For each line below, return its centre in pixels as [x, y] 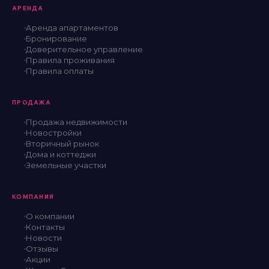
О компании [50, 216]
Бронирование [56, 38]
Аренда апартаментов [72, 28]
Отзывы [42, 249]
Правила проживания [70, 60]
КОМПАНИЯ [33, 197]
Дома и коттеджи [61, 154]
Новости [44, 238]
